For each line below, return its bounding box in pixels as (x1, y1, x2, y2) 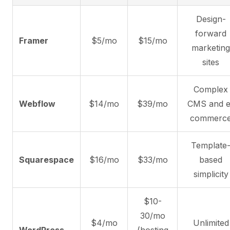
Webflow (19, 98, 55, 109)
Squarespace (19, 154, 74, 165)
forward (195, 28, 226, 39)
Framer (19, 35, 48, 46)
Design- (196, 13, 226, 24)
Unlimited (193, 217, 229, 228)
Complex (194, 84, 228, 94)
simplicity (193, 168, 228, 179)
